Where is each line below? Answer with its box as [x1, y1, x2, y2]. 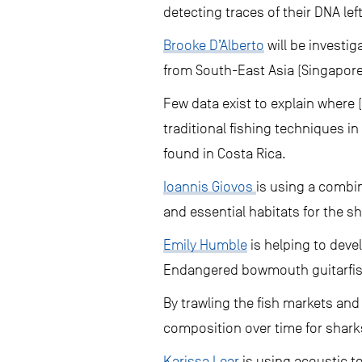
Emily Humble [163, 237, 247, 253]
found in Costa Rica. [163, 145, 286, 162]
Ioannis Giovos [163, 179, 256, 195]
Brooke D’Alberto [163, 37, 264, 53]
